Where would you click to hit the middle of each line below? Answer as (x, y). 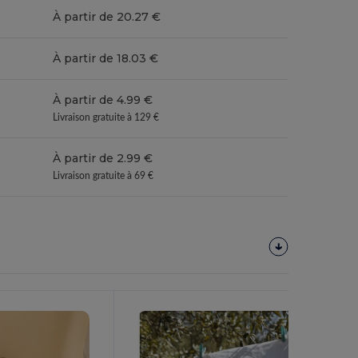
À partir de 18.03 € (106, 58)
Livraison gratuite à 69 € (103, 176)
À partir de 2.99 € (103, 158)
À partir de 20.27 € (107, 16)
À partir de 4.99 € (103, 99)
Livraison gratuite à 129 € (106, 117)
